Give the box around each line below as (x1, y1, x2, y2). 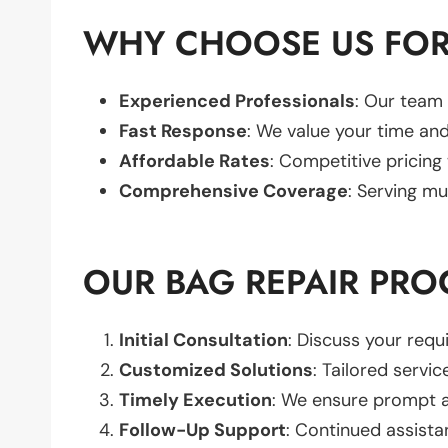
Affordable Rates (119, 148, 270, 173)
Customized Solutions (119, 357, 313, 382)
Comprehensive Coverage (119, 178, 348, 203)
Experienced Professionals (119, 88, 355, 113)
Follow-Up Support (119, 417, 286, 442)
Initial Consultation (119, 327, 288, 352)
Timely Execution (119, 387, 272, 412)
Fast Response (119, 118, 247, 143)
